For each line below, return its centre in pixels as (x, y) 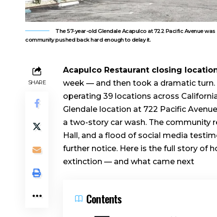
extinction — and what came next (129, 161)
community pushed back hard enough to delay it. (88, 39)
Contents (104, 198)
